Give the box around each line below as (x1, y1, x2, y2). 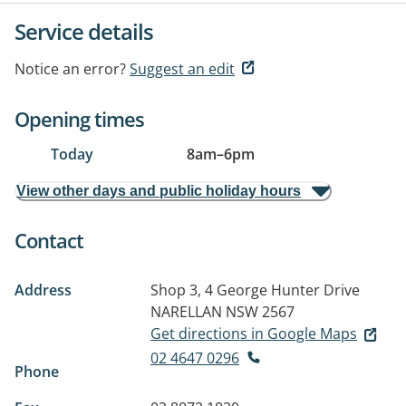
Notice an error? (14, 59, 126, 79)
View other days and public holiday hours (16, 183, 301, 198)
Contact (14, 227, 83, 254)
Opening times (14, 105, 144, 132)
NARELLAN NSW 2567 (150, 302, 295, 322)
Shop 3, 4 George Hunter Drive (150, 280, 360, 300)
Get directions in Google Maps (150, 324, 357, 343)
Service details (14, 16, 153, 46)
